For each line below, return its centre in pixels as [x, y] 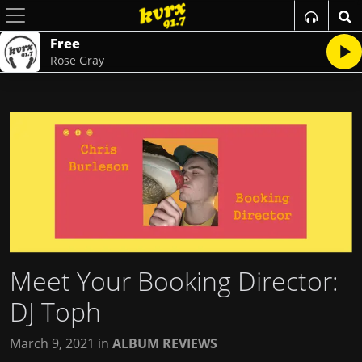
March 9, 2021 [52, 343]
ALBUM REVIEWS [165, 343]
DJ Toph [55, 311]
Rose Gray [77, 60]
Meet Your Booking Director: [174, 280]
